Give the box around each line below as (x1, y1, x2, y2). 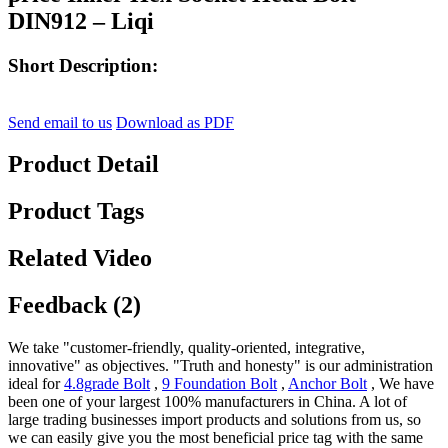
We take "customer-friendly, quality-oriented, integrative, (8, 339, 365, 357)
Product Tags (8, 198, 144, 225)
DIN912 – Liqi (8, 7, 154, 34)
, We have (367, 375, 434, 393)
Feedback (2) (8, 292, 141, 319)
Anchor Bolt (288, 375, 367, 393)
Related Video (8, 245, 152, 272)
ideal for (8, 375, 64, 393)
